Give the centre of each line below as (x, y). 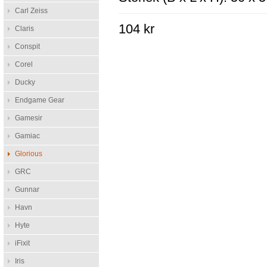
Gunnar (27, 190)
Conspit (27, 46)
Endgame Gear (39, 100)
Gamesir (28, 118)
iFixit (22, 243)
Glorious (28, 154)
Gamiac (27, 136)
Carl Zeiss (31, 11)
